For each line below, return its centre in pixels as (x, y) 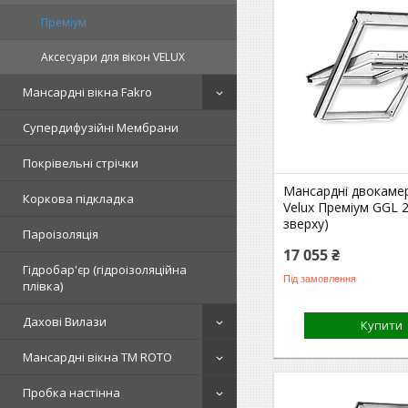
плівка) (43, 286)
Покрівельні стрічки (81, 163)
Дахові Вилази (65, 322)
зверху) (306, 224)
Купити (382, 325)
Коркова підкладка (78, 199)
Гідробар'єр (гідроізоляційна (105, 270)
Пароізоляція (61, 235)
